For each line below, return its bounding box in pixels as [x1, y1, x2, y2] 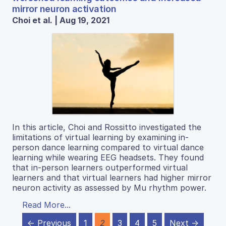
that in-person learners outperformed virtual [12, 162, 188, 173]
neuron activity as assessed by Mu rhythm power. [12, 183, 206, 193]
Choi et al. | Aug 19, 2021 [12, 15, 109, 26]
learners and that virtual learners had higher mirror [12, 173, 211, 183]
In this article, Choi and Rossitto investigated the [12, 122, 201, 133]
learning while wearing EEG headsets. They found [12, 152, 204, 163]
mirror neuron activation [12, 4, 117, 15]
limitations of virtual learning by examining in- [12, 132, 189, 143]
